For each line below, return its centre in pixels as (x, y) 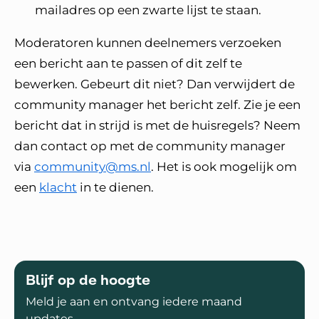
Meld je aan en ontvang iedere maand (134, 302)
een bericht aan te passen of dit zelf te (128, 63)
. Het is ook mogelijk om (224, 167)
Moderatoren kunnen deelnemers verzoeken (148, 43)
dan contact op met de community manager (150, 146)
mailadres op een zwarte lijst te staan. (148, 10)
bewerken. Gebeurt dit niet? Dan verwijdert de (155, 84)
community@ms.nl (93, 167)
